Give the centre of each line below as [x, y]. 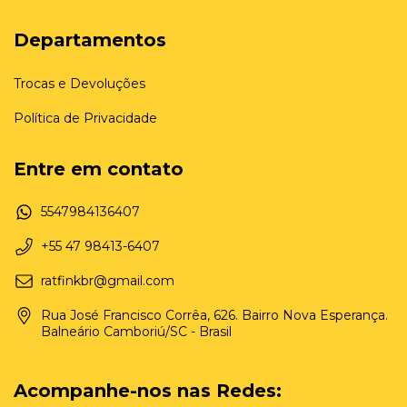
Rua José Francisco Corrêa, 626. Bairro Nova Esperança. [214, 316]
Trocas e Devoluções [79, 83]
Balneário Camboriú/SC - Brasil [136, 332]
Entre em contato [99, 169]
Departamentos [90, 40]
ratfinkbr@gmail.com [108, 281]
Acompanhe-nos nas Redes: [148, 391]
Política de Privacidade [85, 118]
